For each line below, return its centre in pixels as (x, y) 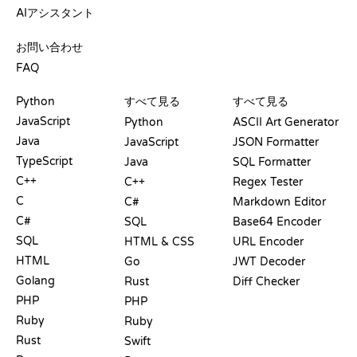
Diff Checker (266, 281)
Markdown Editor (279, 202)
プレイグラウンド (57, 84)
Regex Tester (268, 182)
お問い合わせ (49, 47)
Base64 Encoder (277, 222)
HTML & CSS (159, 241)
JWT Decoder (269, 261)
